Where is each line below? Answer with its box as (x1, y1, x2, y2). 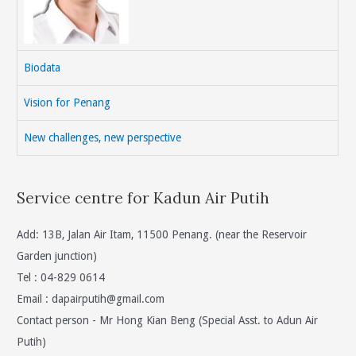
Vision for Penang (24, 96, 111, 110)
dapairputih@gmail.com (52, 292, 165, 305)
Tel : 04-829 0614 (17, 270, 106, 284)
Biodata (24, 61, 61, 75)
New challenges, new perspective (24, 131, 182, 145)
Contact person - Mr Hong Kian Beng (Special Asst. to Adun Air (17, 313, 319, 327)
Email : (17, 292, 52, 305)
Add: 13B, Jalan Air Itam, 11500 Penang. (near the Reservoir (17, 227, 308, 241)
